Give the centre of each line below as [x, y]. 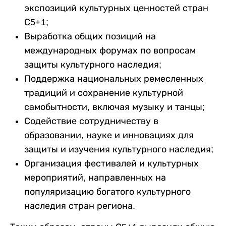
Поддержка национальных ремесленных [114, 78]
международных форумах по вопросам [110, 50]
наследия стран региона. [80, 206]
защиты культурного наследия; [93, 64]
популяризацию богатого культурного [107, 191]
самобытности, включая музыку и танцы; [115, 107]
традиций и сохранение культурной [104, 93]
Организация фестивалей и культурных [111, 163]
